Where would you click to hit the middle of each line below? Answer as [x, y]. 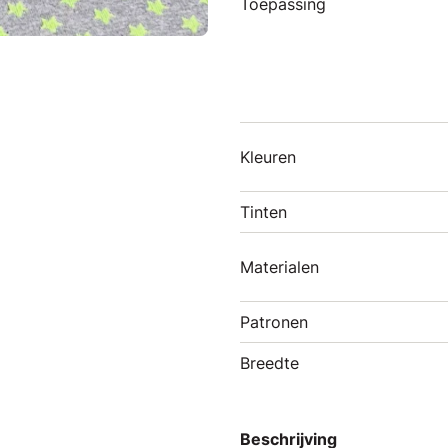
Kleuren [268, 157]
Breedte [269, 363]
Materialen [279, 267]
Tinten [263, 212]
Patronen [274, 322]
